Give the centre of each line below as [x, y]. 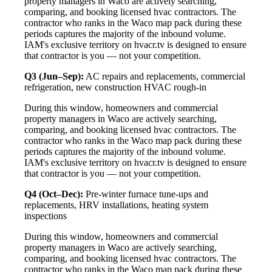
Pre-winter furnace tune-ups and [146, 194]
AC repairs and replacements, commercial [165, 76]
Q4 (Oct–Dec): [54, 194]
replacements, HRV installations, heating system [116, 205]
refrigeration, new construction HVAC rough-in [115, 87]
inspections [46, 216]
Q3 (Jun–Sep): [54, 76]
